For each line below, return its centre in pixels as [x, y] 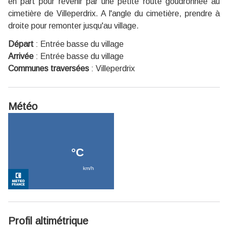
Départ [21, 44]
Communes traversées [49, 68]
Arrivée [21, 56]
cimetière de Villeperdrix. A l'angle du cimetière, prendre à [114, 13]
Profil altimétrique [48, 221]
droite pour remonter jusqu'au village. [74, 25]
